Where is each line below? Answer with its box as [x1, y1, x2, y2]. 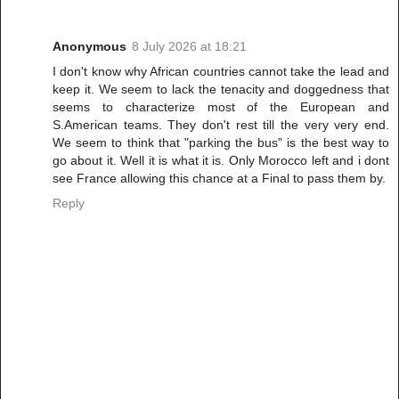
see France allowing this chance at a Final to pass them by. [53, 170, 386, 185]
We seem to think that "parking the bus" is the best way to [53, 134, 389, 150]
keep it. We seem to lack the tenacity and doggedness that [53, 81, 389, 96]
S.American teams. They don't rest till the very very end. [53, 117, 389, 132]
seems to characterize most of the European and [53, 99, 389, 114]
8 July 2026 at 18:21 [132, 38, 247, 53]
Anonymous [53, 38, 126, 53]
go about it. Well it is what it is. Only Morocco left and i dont [53, 152, 389, 167]
